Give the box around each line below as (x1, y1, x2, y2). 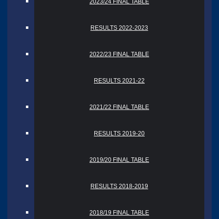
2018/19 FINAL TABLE (89, 209, 149, 216)
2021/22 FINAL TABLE (89, 103, 149, 110)
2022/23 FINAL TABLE (89, 50, 149, 58)
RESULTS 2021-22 (94, 77, 145, 84)
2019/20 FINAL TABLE (89, 156, 149, 163)
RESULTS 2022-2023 (90, 24, 148, 31)
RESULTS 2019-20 (94, 130, 145, 137)
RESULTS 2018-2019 (90, 182, 148, 190)
